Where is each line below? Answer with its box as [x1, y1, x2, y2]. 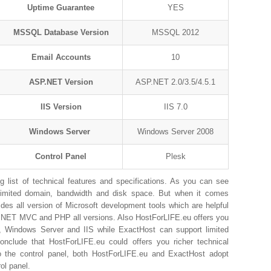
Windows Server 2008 [137, 127, 214, 136]
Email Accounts [31, 53, 91, 62]
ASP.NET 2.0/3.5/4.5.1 [135, 77, 215, 87]
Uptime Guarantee [27, 3, 94, 12]
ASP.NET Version [28, 77, 93, 87]
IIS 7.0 [163, 102, 188, 111]
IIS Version [40, 102, 82, 111]
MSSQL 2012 [152, 28, 199, 37]
